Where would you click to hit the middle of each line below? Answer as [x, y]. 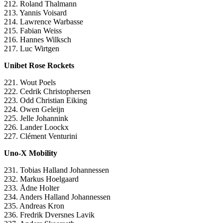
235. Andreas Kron [34, 206]
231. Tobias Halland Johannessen [56, 170]
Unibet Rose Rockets [39, 66]
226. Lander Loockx [36, 127]
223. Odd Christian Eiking [46, 101]
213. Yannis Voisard [35, 13]
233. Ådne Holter [32, 188]
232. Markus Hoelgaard [41, 179]
